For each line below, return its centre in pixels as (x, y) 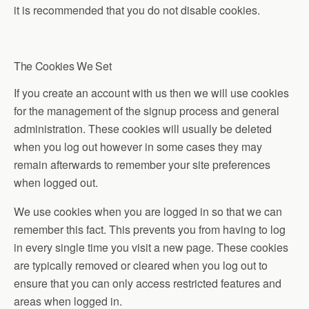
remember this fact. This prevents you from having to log (150, 229)
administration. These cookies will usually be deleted (143, 129)
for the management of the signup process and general (147, 111)
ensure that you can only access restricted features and (148, 283)
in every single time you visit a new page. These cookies (151, 247)
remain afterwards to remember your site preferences (142, 165)
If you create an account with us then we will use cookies (151, 93)
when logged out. (56, 182)
